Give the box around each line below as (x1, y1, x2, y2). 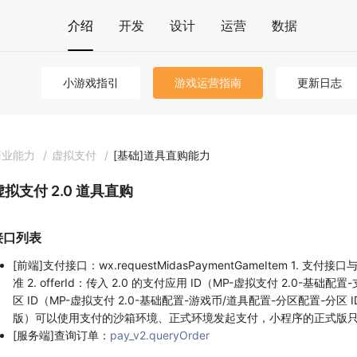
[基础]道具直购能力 (113, 148, 210, 162)
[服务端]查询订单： (13, 328, 110, 343)
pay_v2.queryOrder (110, 328, 210, 343)
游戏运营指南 (175, 76, 241, 89)
